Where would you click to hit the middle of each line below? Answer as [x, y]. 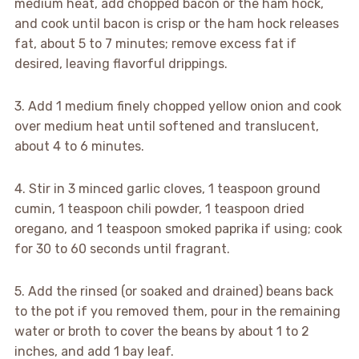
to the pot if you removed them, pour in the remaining [177, 312]
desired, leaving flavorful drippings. [121, 64]
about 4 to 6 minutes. [79, 147]
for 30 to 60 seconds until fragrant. [122, 249]
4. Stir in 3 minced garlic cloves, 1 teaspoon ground [167, 189]
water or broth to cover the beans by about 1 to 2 [161, 332]
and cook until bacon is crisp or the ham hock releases [176, 24]
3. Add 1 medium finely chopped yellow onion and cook [177, 107]
